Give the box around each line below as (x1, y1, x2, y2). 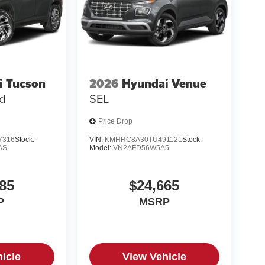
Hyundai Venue (121, 75, 206, 93)
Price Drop (98, 117, 132, 126)
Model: (89, 143, 113, 152)
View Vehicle (122, 250, 186, 263)
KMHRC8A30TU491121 (104, 135, 182, 144)
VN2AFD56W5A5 (112, 143, 169, 152)
